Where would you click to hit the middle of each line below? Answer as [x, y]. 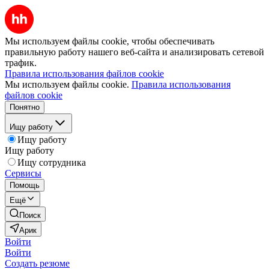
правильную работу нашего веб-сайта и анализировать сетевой [134, 52]
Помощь [25, 185]
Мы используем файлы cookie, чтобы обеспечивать [110, 41]
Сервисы [23, 173]
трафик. [21, 63]
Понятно [25, 107]
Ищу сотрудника [52, 162]
